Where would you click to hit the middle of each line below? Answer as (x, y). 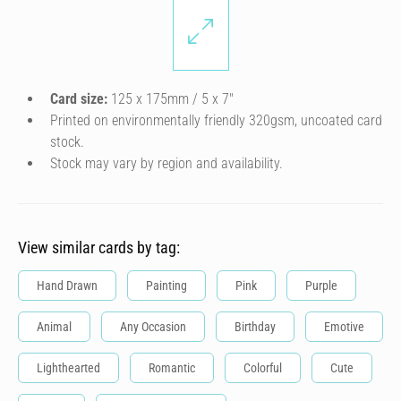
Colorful (263, 368)
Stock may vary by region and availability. (166, 163)
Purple (321, 286)
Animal (54, 327)
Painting (166, 286)
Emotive (344, 327)
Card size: (79, 99)
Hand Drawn (67, 286)
